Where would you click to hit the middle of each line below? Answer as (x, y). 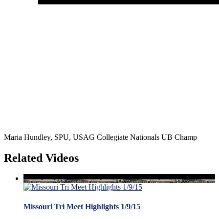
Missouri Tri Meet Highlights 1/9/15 (82, 206)
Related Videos (41, 158)
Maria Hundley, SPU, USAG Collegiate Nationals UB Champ (100, 137)
